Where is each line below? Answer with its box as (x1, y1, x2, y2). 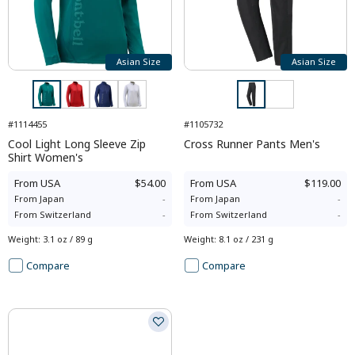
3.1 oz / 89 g (43, 232, 93, 245)
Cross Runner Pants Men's (183, 136, 320, 151)
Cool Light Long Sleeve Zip (8, 136, 146, 151)
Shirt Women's (8, 149, 83, 165)
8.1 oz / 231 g (218, 232, 273, 245)
